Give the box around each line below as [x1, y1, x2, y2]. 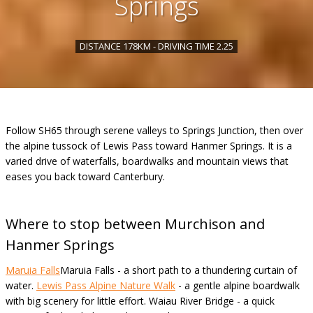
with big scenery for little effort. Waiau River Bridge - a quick [6, 294, 275, 307]
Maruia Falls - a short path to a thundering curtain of [60, 263, 297, 277]
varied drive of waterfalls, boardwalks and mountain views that [6, 154, 289, 168]
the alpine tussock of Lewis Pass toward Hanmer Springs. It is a [6, 139, 292, 152]
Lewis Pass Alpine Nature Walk [36, 279, 175, 292]
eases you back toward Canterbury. [6, 170, 165, 183]
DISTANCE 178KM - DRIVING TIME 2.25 [80, 40, 233, 52]
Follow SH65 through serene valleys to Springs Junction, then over [6, 124, 303, 137]
